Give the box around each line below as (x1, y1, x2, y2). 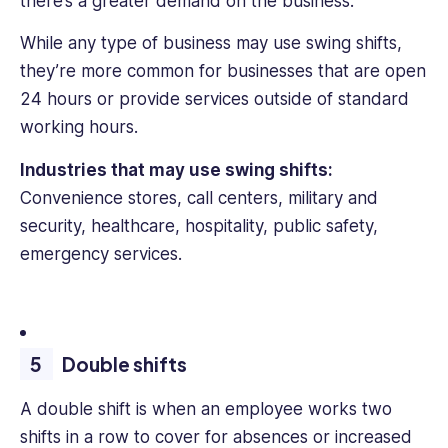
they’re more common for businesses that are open (20, 61, 426, 82)
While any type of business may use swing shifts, (20, 33, 402, 54)
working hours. (20, 117, 143, 138)
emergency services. (20, 243, 187, 264)
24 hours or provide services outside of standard (20, 89, 409, 110)
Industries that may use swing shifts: (20, 159, 333, 180)
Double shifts (62, 351, 188, 376)
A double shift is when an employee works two (20, 398, 392, 419)
